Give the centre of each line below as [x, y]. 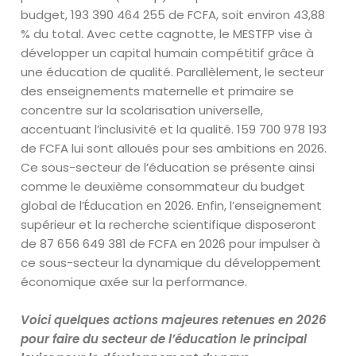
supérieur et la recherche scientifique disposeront [169, 224]
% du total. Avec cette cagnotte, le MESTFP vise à [167, 34]
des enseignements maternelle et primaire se [158, 91]
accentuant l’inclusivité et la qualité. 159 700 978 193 [174, 129]
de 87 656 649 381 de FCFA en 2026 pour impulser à [171, 244]
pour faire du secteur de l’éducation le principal [164, 339]
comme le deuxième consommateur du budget [163, 186]
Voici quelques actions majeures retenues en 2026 [174, 320]
